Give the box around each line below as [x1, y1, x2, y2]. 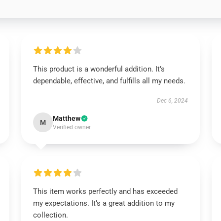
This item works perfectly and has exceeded [33, 187, 178, 196]
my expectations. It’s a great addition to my [33, 199, 175, 208]
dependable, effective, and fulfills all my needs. [33, 76, 185, 85]
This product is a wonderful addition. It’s [33, 65, 165, 74]
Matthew [52, 114, 80, 122]
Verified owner [52, 124, 91, 131]
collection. [33, 211, 68, 220]
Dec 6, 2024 [157, 97, 188, 104]
